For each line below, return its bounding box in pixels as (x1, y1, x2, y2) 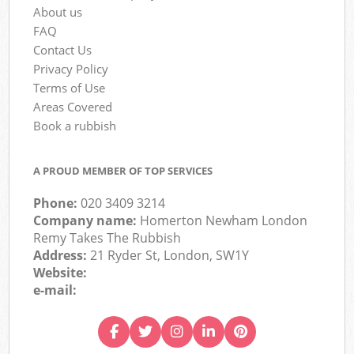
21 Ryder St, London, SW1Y (90, 247, 250, 265)
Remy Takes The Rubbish (33, 229, 182, 247)
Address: (33, 247, 91, 265)
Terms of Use (33, 79, 106, 96)
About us (33, 3, 83, 20)
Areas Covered (33, 98, 113, 115)
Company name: (33, 212, 141, 230)
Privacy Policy (33, 60, 109, 77)
